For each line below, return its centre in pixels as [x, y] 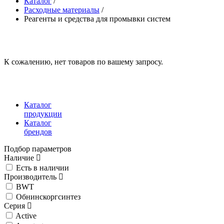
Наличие [20, 158]
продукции [43, 114]
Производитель [31, 177]
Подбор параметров [38, 149]
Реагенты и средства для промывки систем [97, 19]
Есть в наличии [42, 168]
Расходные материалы [62, 10]
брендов [38, 132]
